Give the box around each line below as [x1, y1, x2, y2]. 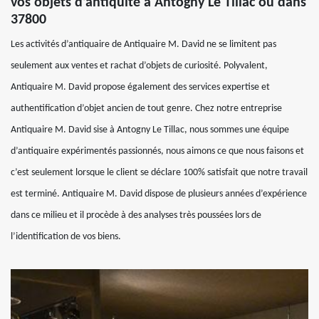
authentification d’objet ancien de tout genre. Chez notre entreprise [11, 103, 282, 114]
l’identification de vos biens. [11, 231, 121, 242]
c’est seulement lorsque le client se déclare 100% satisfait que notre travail [11, 167, 308, 178]
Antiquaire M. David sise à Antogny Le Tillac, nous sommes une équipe [11, 124, 289, 135]
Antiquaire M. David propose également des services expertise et [11, 81, 270, 93]
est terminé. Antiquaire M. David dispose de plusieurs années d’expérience [11, 188, 307, 199]
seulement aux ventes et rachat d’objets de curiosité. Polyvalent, [11, 60, 268, 71]
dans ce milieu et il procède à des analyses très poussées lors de [11, 209, 261, 221]
